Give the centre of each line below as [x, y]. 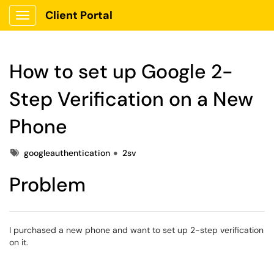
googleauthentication [67, 153]
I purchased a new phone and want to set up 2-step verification [136, 230]
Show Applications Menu [71, 25]
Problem [47, 185]
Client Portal [79, 15]
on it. [19, 242]
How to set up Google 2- [121, 72]
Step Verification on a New [131, 99]
